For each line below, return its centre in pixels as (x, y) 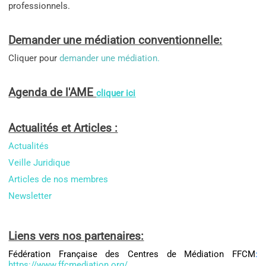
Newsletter (30, 196)
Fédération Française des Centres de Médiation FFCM (132, 254)
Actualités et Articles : (63, 129)
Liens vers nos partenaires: (76, 237)
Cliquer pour (34, 58)
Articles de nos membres (58, 180)
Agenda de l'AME (53, 93)
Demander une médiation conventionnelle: (115, 41)
